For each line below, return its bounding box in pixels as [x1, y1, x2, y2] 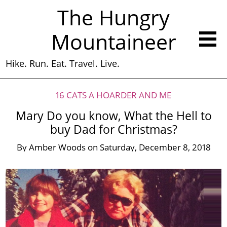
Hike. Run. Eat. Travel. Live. [6, 57, 120, 70]
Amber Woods [28, 141, 86, 153]
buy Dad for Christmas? [50, 121, 177, 137]
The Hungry [57, 4, 170, 32]
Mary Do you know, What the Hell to [15, 107, 212, 124]
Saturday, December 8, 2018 [99, 141, 211, 153]
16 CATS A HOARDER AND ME [56, 89, 171, 101]
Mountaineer [51, 28, 176, 56]
